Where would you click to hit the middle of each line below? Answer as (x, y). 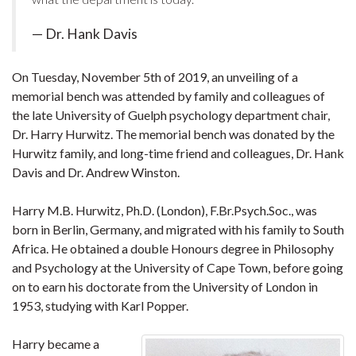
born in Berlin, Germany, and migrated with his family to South (178, 229)
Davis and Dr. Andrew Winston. (96, 172)
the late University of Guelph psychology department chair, (171, 115)
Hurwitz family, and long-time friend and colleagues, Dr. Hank (178, 153)
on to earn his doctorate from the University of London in (165, 286)
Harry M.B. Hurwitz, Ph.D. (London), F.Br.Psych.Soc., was (164, 210)
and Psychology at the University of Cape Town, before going (178, 267)
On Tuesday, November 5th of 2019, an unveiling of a (155, 77)
